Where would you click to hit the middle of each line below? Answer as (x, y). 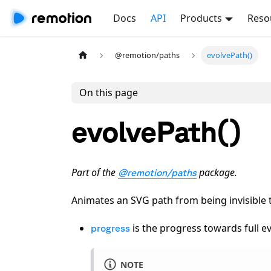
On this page (108, 93)
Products (201, 18)
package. (217, 172)
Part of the (95, 172)
